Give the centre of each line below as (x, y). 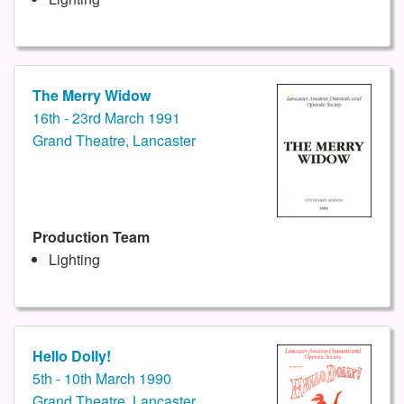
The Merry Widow (92, 96)
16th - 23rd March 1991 (106, 118)
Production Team (91, 237)
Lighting (74, 260)
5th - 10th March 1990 (102, 379)
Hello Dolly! (72, 356)
